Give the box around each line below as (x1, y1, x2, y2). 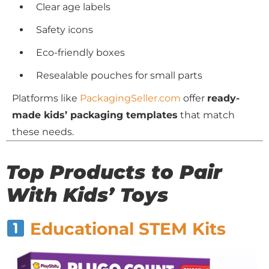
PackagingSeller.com (80, 92, 181, 104)
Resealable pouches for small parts (36, 69, 202, 81)
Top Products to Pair (6, 160, 222, 184)
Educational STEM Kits (25, 219, 226, 239)
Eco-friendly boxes (36, 46, 125, 58)
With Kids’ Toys (6, 183, 168, 207)
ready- (207, 92, 240, 104)
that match (178, 109, 235, 121)
